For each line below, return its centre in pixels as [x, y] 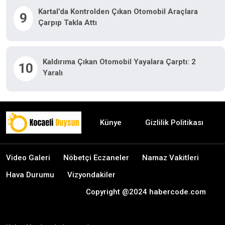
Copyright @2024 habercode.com [146, 192]
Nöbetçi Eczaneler [96, 157]
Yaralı [52, 73]
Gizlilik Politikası [174, 122]
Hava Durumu [30, 175]
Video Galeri [28, 157]
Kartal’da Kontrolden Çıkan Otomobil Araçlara [118, 12]
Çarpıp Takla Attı [67, 23]
